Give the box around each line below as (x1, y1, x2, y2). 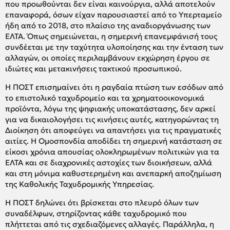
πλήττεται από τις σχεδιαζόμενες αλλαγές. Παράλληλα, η (5, 219, 214, 229)
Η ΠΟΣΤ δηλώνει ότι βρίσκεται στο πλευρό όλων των (5, 197, 199, 207)
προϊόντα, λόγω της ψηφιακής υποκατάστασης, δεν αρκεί (5, 103, 216, 113)
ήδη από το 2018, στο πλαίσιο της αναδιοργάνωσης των (5, 20, 210, 30)
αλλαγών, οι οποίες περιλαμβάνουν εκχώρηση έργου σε (5, 52, 210, 63)
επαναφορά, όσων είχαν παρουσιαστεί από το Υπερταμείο (5, 9, 222, 20)
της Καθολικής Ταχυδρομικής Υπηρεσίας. (5, 179, 154, 189)
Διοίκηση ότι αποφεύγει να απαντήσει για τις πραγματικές (5, 125, 221, 135)
